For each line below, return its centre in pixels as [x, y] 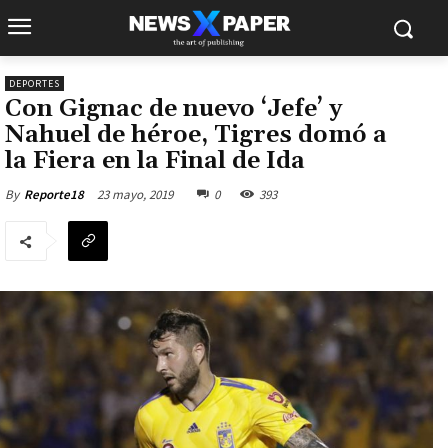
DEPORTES [34, 83]
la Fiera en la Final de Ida [155, 161]
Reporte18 [54, 194]
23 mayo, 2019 [135, 194]
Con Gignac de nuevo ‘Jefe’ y [173, 109]
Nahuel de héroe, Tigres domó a [196, 135]
